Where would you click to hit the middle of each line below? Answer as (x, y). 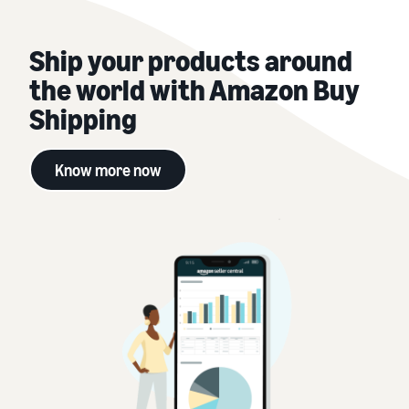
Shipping (83, 118)
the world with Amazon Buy (194, 89)
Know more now (108, 169)
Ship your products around (191, 60)
